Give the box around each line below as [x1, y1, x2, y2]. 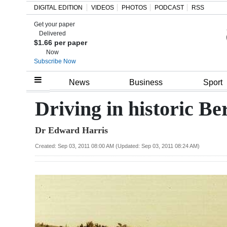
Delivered [39, 30, 66, 37]
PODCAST [155, 4, 184, 11]
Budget [16, 162, 44, 173]
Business [129, 78, 163, 87]
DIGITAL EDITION [34, 4, 83, 11]
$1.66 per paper [34, 39, 87, 47]
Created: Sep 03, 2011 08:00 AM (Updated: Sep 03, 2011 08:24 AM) [35, 142, 200, 149]
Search [7, 28, 28, 36]
